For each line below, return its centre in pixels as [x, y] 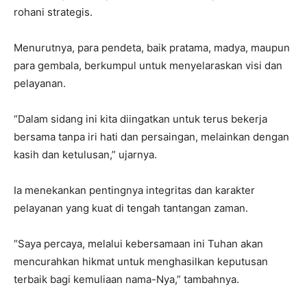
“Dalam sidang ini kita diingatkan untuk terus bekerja [140, 119]
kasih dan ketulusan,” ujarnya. [85, 154]
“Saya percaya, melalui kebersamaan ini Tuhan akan [138, 243]
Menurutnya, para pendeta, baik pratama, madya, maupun [152, 47]
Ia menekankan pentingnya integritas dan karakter [134, 190]
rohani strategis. [53, 12]
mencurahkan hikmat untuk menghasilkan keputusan [141, 261]
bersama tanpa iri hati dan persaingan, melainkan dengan [151, 136]
